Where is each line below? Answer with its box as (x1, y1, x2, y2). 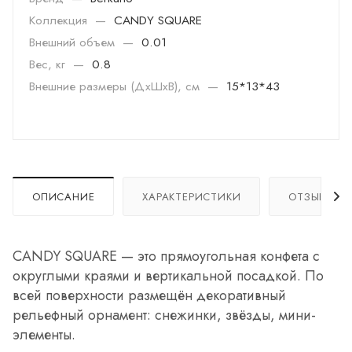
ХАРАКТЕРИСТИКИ (142, 189, 241, 204)
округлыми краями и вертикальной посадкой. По (13, 265, 324, 286)
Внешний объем (29, 33, 119, 51)
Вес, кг (29, 55, 69, 73)
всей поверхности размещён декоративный (13, 284, 286, 306)
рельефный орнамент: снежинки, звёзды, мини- (13, 304, 316, 325)
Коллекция (29, 11, 91, 29)
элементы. (13, 324, 79, 345)
